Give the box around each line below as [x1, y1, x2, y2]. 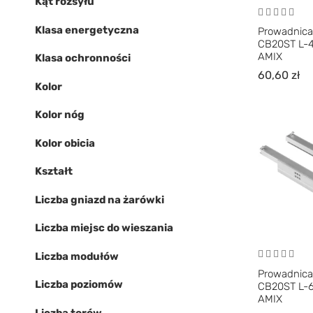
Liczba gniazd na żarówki [35, 193, 164, 206]
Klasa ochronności [35, 52, 131, 64]
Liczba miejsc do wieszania [35, 221, 173, 234]
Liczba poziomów [35, 278, 123, 291]
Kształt [35, 165, 73, 177]
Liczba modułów [35, 249, 119, 263]
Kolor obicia [35, 136, 95, 150]
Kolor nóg [35, 108, 85, 121]
